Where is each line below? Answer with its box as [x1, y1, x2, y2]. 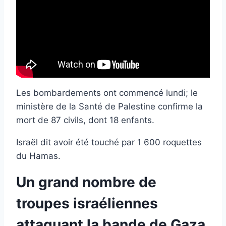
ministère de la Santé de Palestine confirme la [16, 101, 203, 111]
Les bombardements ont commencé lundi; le [16, 87, 198, 98]
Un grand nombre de [16, 173, 156, 191]
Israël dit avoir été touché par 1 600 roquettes [16, 137, 202, 147]
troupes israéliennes [16, 194, 158, 212]
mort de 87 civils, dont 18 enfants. [16, 115, 154, 125]
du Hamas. [16, 150, 61, 161]
